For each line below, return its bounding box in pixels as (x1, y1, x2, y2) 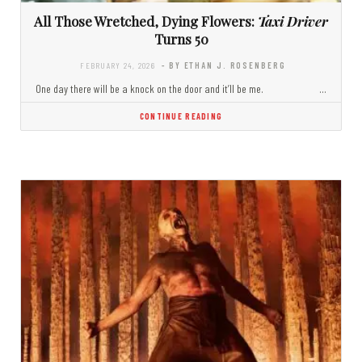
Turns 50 (154, 30, 208, 48)
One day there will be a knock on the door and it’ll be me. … (36, 82, 326, 96)
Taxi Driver (258, 12, 328, 31)
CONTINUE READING (139, 111, 223, 122)
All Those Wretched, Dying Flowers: (34, 12, 258, 31)
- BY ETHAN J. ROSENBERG (162, 60, 286, 71)
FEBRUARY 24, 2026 (80, 60, 155, 71)
